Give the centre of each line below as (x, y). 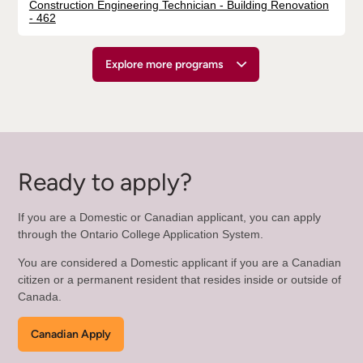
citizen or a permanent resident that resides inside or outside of (179, 280)
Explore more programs (164, 65)
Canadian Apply (70, 335)
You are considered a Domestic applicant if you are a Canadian (179, 263)
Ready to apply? (105, 181)
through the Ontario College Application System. (140, 235)
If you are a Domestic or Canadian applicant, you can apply (169, 218)
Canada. (39, 297)
